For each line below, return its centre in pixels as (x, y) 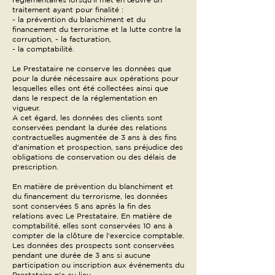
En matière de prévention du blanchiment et (93, 186)
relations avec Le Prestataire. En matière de (92, 216)
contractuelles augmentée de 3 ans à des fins (95, 137)
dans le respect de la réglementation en (85, 98)
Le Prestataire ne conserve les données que (92, 68)
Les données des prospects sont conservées (93, 245)
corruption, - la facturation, (62, 39)
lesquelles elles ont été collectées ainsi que (90, 88)
